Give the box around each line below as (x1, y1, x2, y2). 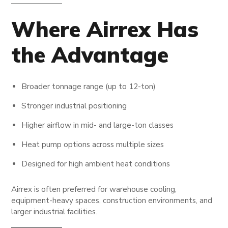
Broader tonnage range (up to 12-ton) (21, 81, 156, 92)
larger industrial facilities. (11, 206, 98, 217)
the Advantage (11, 41, 169, 68)
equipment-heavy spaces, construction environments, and (11, 195, 213, 206)
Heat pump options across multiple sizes (21, 139, 164, 150)
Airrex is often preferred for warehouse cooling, (11, 184, 177, 194)
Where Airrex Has (11, 15, 199, 43)
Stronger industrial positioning (21, 100, 127, 111)
